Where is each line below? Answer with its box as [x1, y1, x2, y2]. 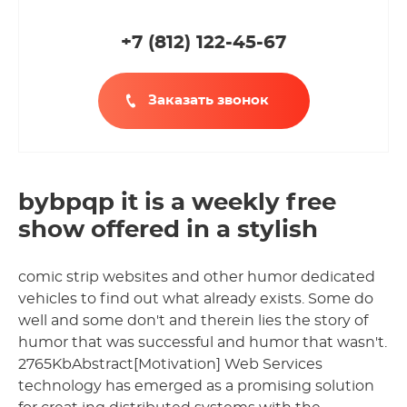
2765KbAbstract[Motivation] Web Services [18, 356, 323, 372]
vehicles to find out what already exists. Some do [18, 291, 373, 306]
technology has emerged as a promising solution [18, 378, 374, 393]
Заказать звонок [147, 93, 269, 107]
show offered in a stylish [18, 217, 318, 242]
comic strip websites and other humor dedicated [18, 269, 375, 284]
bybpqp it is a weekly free [18, 190, 336, 214]
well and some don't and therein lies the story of [18, 313, 368, 328]
